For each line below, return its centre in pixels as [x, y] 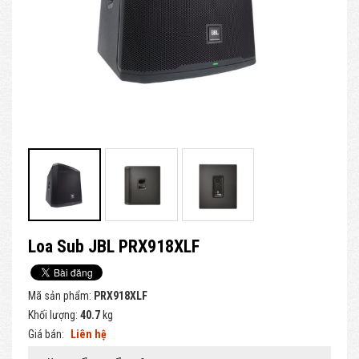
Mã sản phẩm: [61, 295]
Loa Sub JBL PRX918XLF [114, 246]
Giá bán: [47, 334]
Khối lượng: [54, 315]
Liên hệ [89, 334]
